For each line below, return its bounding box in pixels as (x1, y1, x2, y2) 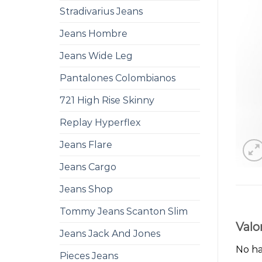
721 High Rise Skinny (60, 95, 154, 106)
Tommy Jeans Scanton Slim (60, 206, 188, 217)
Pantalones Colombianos (60, 73, 175, 84)
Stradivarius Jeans (60, 6, 143, 17)
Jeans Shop (60, 184, 113, 195)
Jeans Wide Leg (60, 50, 133, 61)
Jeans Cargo (60, 161, 116, 173)
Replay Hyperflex (60, 117, 141, 128)
